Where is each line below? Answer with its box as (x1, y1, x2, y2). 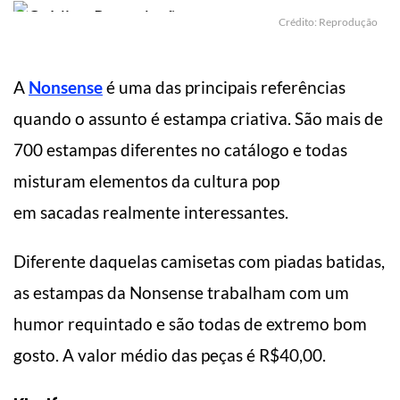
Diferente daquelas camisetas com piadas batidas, (13, 250, 385, 271)
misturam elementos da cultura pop (13, 170, 279, 191)
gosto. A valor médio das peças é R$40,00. (13, 344, 326, 365)
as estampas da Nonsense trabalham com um (13, 281, 349, 303)
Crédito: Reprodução (279, 14, 378, 29)
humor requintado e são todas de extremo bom (13, 312, 367, 334)
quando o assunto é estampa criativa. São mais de (13, 107, 383, 129)
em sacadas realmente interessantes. (13, 201, 288, 222)
